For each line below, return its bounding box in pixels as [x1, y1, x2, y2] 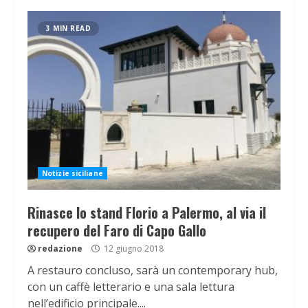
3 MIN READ [46, 23, 91, 34]
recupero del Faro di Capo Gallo [27, 220, 206, 241]
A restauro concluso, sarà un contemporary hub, [27, 263, 278, 278]
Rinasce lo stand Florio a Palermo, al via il [27, 202, 266, 223]
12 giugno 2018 [102, 243, 164, 255]
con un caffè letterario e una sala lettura [27, 279, 234, 295]
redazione [38, 243, 82, 255]
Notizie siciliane [42, 168, 103, 179]
